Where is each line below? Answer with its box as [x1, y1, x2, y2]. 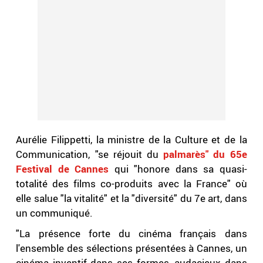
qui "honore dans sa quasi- [114, 162, 247, 176]
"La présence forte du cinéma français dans [16, 227, 247, 241]
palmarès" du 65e [163, 147, 247, 161]
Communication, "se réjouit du [16, 147, 164, 161]
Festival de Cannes [16, 162, 114, 176]
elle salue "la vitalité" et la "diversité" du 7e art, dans [16, 191, 247, 205]
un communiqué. [16, 206, 93, 220]
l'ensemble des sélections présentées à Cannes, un [16, 241, 247, 255]
